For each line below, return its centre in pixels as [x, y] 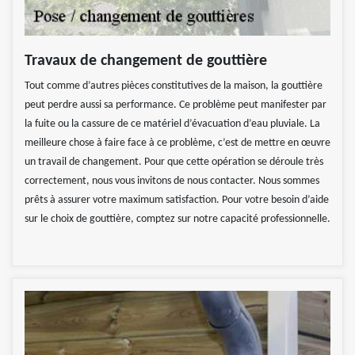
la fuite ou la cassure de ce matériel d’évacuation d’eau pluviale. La [172, 124]
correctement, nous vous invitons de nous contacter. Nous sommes [172, 181]
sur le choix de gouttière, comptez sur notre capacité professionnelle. [177, 219]
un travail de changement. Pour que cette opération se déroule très [174, 162]
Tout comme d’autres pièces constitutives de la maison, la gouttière [174, 86]
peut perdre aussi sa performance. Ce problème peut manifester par [176, 105]
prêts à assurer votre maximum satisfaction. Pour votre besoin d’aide [177, 200]
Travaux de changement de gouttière [146, 61]
